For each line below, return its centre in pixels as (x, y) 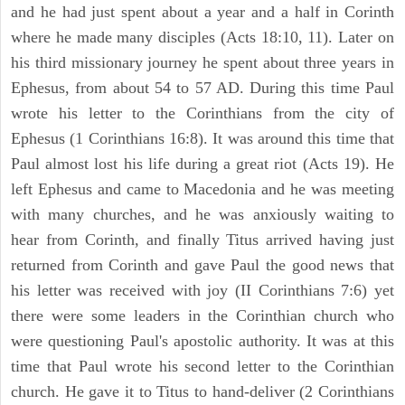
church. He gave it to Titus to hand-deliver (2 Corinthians (202, 392)
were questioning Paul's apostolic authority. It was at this (202, 341)
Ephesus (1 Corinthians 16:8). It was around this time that (202, 139)
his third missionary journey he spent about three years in (202, 63)
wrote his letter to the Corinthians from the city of (202, 113)
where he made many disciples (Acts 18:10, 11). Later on (202, 38)
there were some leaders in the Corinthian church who (202, 316)
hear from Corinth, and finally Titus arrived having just (202, 240)
